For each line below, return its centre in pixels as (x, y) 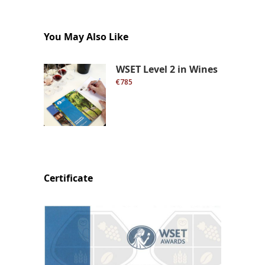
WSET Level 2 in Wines (167, 69)
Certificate (68, 178)
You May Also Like (86, 36)
